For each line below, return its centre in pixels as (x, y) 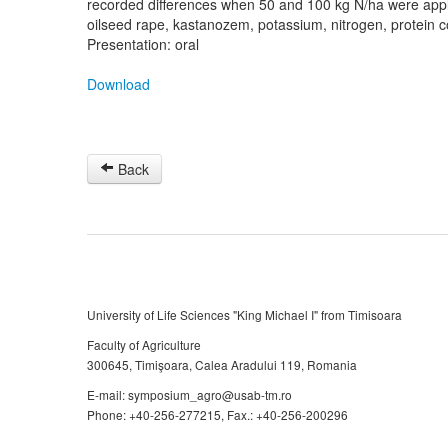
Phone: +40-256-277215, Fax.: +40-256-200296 (217, 414)
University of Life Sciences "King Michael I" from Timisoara (244, 314)
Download (118, 84)
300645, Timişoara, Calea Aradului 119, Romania (222, 364)
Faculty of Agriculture (144, 344)
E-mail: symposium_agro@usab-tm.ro (189, 394)
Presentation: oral (143, 44)
